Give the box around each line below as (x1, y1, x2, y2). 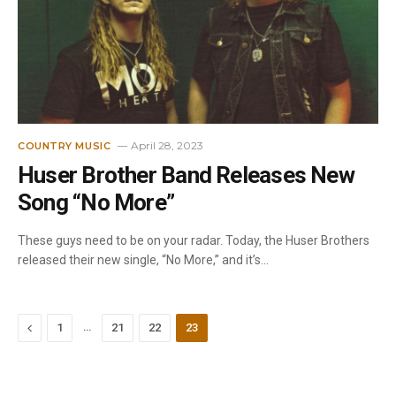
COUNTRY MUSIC (18, 140, 111, 152)
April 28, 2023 (131, 139, 204, 152)
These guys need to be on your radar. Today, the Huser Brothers (18, 233, 369, 247)
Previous (31, 320, 83, 334)
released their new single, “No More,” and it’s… (18, 253, 269, 267)
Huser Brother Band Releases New (18, 162, 354, 188)
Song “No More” (18, 189, 175, 216)
